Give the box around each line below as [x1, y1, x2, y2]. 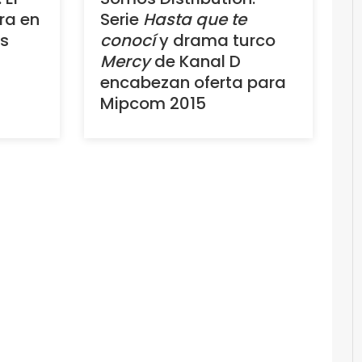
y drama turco [154, 29, 276, 53]
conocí [99, 29, 155, 53]
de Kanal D [149, 50, 241, 74]
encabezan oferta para [99, 71, 286, 95]
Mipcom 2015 [99, 92, 206, 116]
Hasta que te [142, 8, 246, 32]
